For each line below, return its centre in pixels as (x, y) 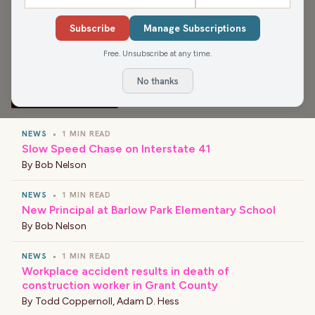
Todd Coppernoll (74, 301)
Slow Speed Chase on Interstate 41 (116, 149)
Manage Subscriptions (194, 28)
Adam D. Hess (148, 301)
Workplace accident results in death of (126, 271)
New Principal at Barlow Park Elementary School (149, 210)
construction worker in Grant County (120, 285)
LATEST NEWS (62, 97)
